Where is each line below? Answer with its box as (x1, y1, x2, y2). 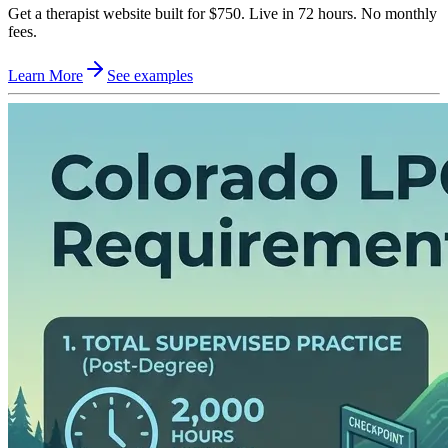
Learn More (8, 66, 83, 84)
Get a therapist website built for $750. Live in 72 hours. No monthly (8, 4, 437, 22)
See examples (107, 66, 193, 84)
